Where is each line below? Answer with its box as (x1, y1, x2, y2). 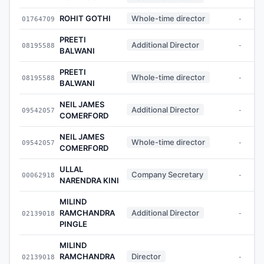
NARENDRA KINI (60, 175, 119, 185)
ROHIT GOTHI (60, 13, 111, 23)
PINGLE (60, 219, 87, 229)
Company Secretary (131, 169, 203, 179)
